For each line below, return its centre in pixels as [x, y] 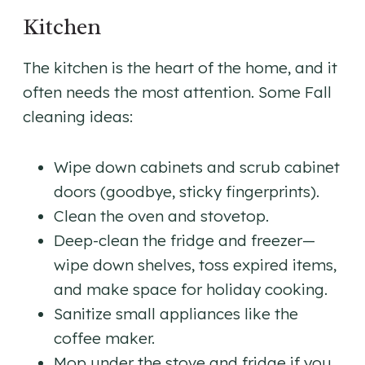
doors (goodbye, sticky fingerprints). [187, 192]
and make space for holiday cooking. [191, 290]
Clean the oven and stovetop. [161, 216]
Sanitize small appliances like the [176, 314]
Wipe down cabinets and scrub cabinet [197, 167]
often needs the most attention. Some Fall [177, 92]
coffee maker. [104, 339]
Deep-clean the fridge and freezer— [185, 241]
